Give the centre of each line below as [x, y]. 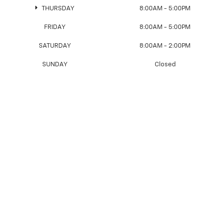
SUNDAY [55, 64]
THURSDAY [57, 8]
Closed [165, 64]
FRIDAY [55, 27]
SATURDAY [55, 46]
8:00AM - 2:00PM [165, 46]
